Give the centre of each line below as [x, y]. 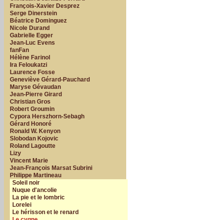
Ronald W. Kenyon [35, 131]
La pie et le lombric [39, 197]
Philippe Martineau [36, 175]
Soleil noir [26, 183]
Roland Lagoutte [33, 146]
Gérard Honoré [31, 124]
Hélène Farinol [30, 57]
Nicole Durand [30, 28]
